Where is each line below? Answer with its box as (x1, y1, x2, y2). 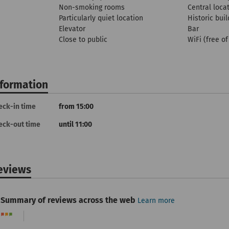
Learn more (138, 196, 175, 205)
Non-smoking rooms (59, 3, 125, 12)
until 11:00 (59, 120, 92, 129)
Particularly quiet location (59, 14, 143, 22)
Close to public (59, 35, 107, 44)
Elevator (59, 25, 85, 33)
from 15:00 (59, 102, 94, 111)
